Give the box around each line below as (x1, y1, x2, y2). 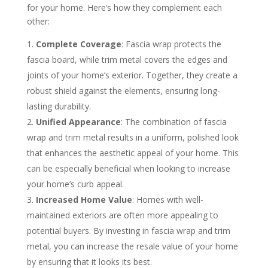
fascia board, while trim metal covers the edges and (26, 54, 227, 66)
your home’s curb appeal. (26, 178, 124, 190)
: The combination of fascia (120, 116, 227, 128)
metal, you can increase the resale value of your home (26, 240, 238, 252)
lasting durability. (26, 100, 91, 112)
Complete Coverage (35, 38, 121, 50)
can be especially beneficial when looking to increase (26, 163, 230, 175)
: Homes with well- (132, 194, 203, 206)
